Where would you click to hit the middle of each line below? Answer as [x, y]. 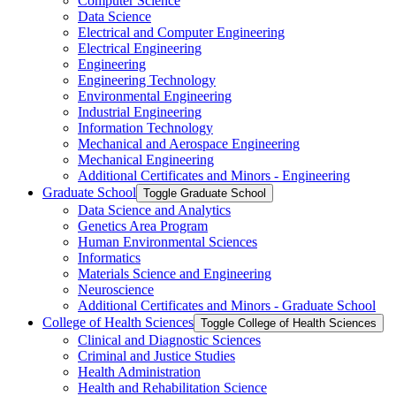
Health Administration [139, 371]
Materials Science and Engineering [175, 273]
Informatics [109, 257]
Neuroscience [116, 289]
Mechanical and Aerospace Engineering [189, 143]
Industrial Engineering [140, 111]
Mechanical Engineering [146, 159]
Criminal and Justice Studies [156, 355]
